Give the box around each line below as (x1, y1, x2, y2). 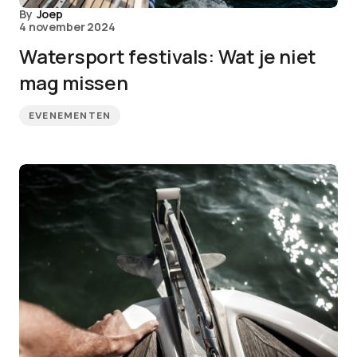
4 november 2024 (19, 19, 116, 34)
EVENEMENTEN (29, 109, 112, 122)
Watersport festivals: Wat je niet (19, 43, 317, 69)
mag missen (19, 69, 128, 96)
